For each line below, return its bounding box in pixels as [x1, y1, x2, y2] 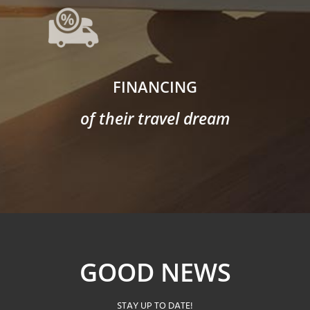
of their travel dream [80, 107, 230, 129]
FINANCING [113, 75, 197, 97]
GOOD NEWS [79, 255, 231, 289]
